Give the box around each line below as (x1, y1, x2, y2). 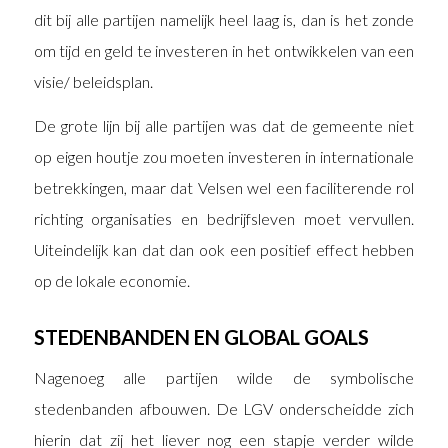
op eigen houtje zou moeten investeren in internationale (33, 147, 415, 167)
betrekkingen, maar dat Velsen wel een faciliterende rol (33, 178, 415, 198)
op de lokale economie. (33, 271, 190, 291)
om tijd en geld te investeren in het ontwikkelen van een (33, 40, 415, 60)
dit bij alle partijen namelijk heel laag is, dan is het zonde (33, 9, 415, 29)
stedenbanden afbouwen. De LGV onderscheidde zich (33, 398, 415, 418)
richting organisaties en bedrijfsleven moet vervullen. (33, 209, 415, 229)
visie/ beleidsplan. (33, 71, 153, 91)
